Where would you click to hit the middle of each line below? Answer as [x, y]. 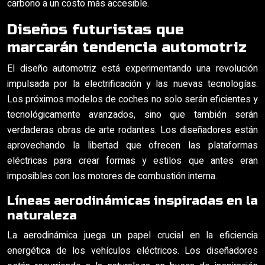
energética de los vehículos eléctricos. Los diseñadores [132, 251]
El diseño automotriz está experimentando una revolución [132, 69]
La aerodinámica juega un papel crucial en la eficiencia [132, 235]
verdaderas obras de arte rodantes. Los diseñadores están [132, 130]
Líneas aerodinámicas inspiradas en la [132, 201]
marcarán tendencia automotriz [127, 47]
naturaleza [42, 216]
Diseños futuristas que [96, 30]
